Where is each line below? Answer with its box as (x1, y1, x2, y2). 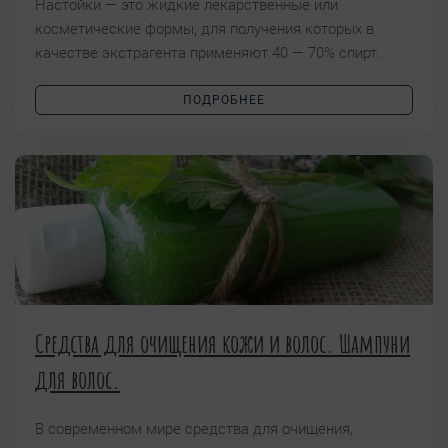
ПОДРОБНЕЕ (183, 93, 265, 108)
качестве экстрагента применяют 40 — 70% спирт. (35, 44, 385, 63)
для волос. (35, 363, 120, 396)
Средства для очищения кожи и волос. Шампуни (35, 327, 410, 360)
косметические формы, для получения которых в (35, 20, 374, 39)
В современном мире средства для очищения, (35, 420, 353, 439)
